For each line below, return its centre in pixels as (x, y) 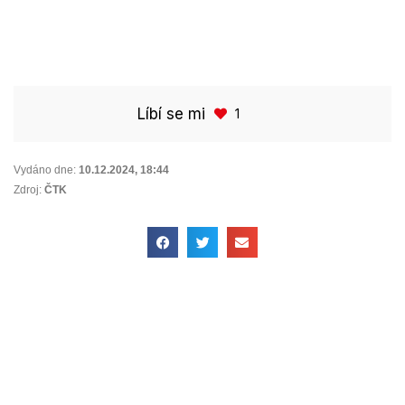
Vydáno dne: (45, 170)
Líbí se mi (171, 114)
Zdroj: (28, 189)
